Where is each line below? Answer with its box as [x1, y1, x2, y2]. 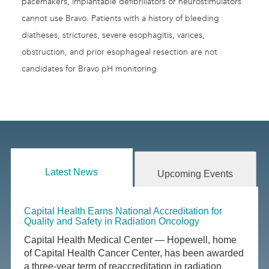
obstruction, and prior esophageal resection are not [22, 47, 217, 58]
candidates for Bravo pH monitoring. [22, 64, 159, 74]
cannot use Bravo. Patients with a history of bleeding [22, 13, 219, 24]
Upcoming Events [157, 169, 234, 180]
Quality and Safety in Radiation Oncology [24, 216, 200, 227]
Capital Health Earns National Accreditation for [24, 206, 223, 217]
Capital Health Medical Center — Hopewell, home [24, 235, 237, 246]
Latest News [45, 167, 98, 178]
